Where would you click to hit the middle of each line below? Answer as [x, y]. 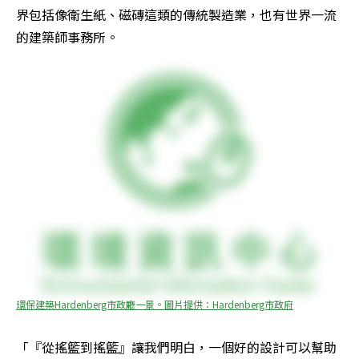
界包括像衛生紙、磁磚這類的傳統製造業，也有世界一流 [176, 15]
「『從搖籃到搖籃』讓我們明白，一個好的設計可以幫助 [176, 347]
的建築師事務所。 [69, 37]
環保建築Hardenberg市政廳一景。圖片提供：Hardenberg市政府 [155, 305]
